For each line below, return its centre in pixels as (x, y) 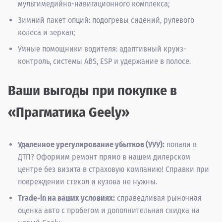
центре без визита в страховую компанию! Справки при (113, 169)
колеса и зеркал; (46, 32)
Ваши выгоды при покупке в (92, 90)
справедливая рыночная (158, 198)
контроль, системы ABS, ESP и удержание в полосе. (104, 61)
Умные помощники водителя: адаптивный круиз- (102, 49)
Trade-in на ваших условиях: (66, 198)
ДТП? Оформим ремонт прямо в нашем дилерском (104, 157)
